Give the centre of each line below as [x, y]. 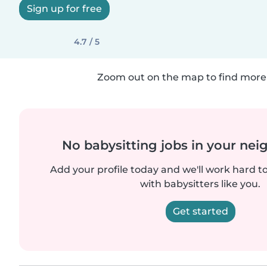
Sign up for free [64, 9]
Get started [200, 211]
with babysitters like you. [200, 184]
